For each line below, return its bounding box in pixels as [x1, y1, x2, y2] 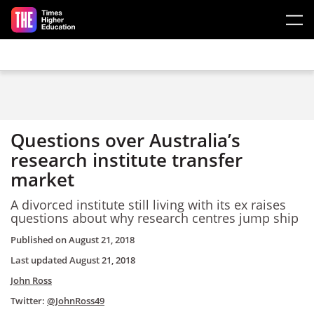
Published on [11, 233, 69, 246]
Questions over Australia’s [11, 128, 240, 153]
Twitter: [11, 294, 47, 307]
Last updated [11, 254, 69, 266]
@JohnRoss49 [47, 294, 104, 307]
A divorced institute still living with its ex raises [11, 196, 286, 213]
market [11, 167, 74, 192]
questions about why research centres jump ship [11, 209, 299, 226]
